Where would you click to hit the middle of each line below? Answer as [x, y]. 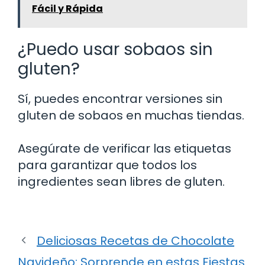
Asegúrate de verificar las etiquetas [125, 148]
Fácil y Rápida [67, 8]
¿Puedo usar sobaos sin [115, 49]
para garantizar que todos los [107, 165]
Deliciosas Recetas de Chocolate [135, 240]
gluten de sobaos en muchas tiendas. [131, 115]
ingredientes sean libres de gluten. [121, 181]
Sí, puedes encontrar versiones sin [120, 98]
